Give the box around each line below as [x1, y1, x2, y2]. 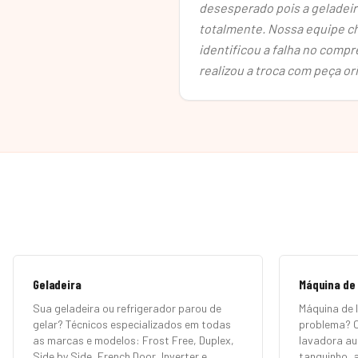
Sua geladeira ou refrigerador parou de [33, 301, 221, 315]
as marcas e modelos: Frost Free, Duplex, [33, 333, 234, 347]
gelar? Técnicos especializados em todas [33, 317, 231, 331]
